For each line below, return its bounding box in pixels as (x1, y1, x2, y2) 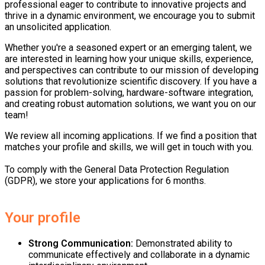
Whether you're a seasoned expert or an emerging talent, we (5, 41, 252, 53)
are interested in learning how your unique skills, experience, (5, 53, 253, 64)
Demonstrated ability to (133, 237, 232, 249)
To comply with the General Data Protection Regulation (5, 163, 229, 175)
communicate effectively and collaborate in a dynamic (28, 248, 250, 260)
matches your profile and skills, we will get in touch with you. (5, 141, 253, 153)
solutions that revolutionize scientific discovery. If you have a (5, 75, 257, 87)
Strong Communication (28, 237, 131, 249)
